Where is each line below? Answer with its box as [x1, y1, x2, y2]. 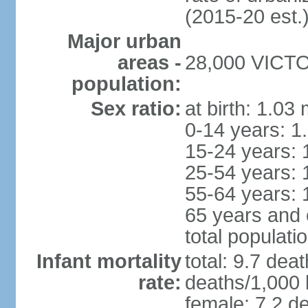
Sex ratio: [90, 98, 181, 120]
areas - [117, 52, 181, 74]
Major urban [67, 30, 181, 52]
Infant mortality [36, 250, 181, 272]
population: [71, 73, 181, 95]
